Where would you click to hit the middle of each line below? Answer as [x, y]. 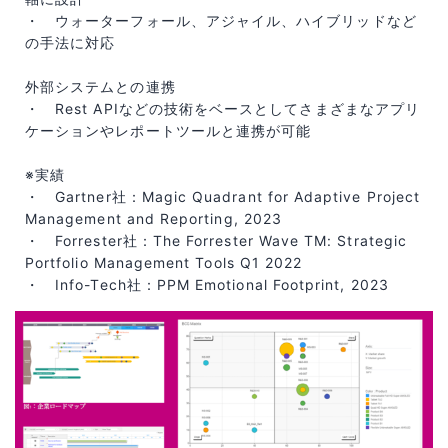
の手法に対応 [70, 43]
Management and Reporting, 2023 [153, 219]
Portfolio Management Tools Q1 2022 [164, 263]
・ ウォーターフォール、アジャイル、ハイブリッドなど [221, 21]
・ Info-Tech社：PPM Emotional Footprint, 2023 [207, 285]
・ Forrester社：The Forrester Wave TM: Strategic [216, 241]
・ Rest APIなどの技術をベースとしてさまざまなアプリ [222, 109]
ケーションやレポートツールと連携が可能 [168, 131]
